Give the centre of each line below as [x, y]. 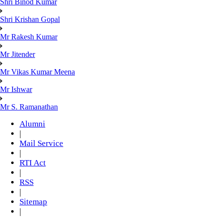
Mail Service [41, 144]
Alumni [32, 124]
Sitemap [33, 202]
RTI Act [33, 163]
